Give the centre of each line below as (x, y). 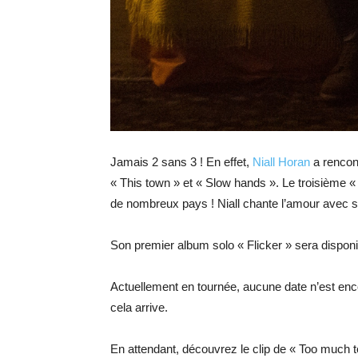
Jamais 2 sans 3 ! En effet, (181, 162)
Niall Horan (281, 162)
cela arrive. (139, 307)
